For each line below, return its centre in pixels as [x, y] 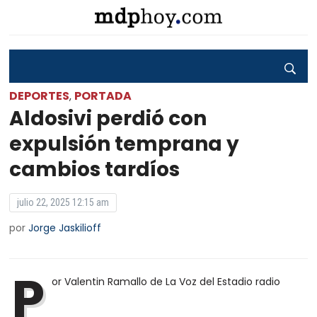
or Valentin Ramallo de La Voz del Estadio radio [166, 282]
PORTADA [103, 96]
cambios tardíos [95, 169]
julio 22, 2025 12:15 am [63, 202]
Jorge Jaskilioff [65, 228]
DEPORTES [40, 96]
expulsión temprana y [125, 144]
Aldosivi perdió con [108, 119]
